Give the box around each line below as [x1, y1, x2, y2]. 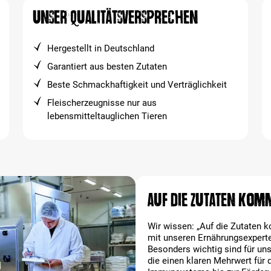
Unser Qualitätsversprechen [33, 7, 198, 27]
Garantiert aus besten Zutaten [47, 61, 168, 72]
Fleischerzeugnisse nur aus [47, 97, 157, 108]
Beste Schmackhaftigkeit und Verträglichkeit [47, 79, 227, 90]
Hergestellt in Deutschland [47, 43, 155, 54]
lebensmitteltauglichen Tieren [47, 111, 168, 122]
